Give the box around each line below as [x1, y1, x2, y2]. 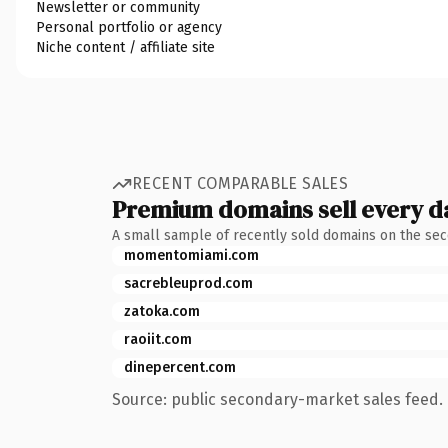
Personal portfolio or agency [36, 18, 222, 36]
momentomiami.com [124, 246, 259, 264]
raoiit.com [124, 330, 192, 348]
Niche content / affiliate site [36, 38, 215, 56]
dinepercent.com [124, 358, 236, 376]
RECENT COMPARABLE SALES [132, 174, 349, 193]
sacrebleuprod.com [124, 274, 253, 292]
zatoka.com [124, 302, 200, 320]
